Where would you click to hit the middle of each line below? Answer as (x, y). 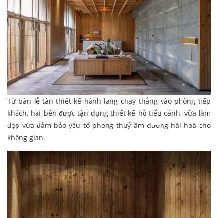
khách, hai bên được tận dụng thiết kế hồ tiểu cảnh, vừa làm (109, 113)
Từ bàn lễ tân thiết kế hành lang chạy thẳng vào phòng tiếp (109, 101)
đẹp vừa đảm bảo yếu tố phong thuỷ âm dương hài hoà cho (109, 125)
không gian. (26, 137)
